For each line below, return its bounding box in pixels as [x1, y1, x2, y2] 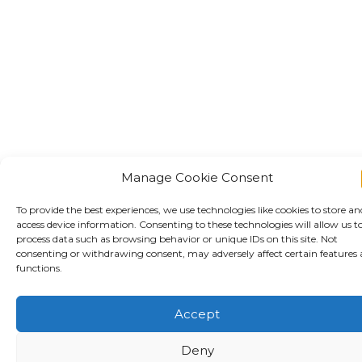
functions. [16, 262, 62, 274]
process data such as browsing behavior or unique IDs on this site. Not [16, 233, 338, 245]
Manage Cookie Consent [121, 170, 273, 185]
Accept [175, 305, 220, 322]
